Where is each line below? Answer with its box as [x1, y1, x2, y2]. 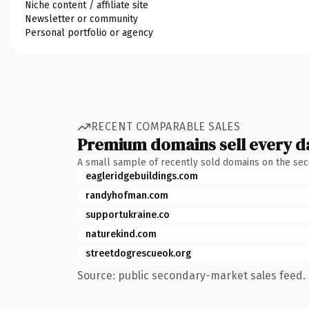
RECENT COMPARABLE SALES [91, 120, 241, 133]
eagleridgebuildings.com [86, 170, 198, 182]
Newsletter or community [25, 12, 138, 25]
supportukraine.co [86, 208, 170, 221]
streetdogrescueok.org [86, 247, 191, 259]
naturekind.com [86, 228, 157, 240]
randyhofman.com [86, 189, 168, 201]
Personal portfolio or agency [25, 26, 153, 39]
